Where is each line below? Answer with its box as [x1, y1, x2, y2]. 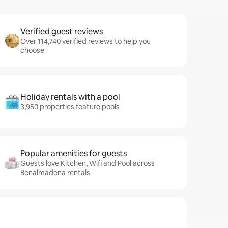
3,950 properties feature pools [20, 102, 120, 111]
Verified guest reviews [20, 26, 103, 37]
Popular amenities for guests [20, 148, 127, 159]
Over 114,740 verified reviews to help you [20, 37, 151, 46]
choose [20, 46, 44, 55]
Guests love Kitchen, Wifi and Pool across [20, 159, 155, 168]
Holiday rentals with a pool [20, 92, 120, 102]
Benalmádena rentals [20, 168, 90, 177]
